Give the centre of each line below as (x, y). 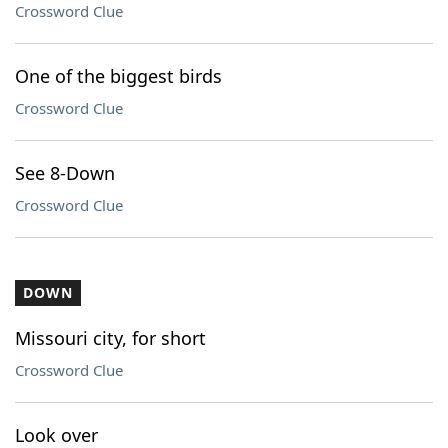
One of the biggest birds (118, 76)
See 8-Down (65, 173)
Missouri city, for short (110, 338)
